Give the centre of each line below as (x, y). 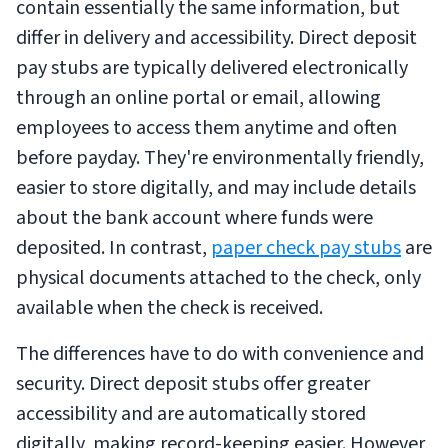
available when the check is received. (169, 308)
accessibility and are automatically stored (191, 414)
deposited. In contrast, (113, 248)
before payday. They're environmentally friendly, (220, 158)
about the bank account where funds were (194, 218)
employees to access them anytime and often (206, 128)
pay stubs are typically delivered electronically (212, 68)
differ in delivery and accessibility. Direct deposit (216, 38)
